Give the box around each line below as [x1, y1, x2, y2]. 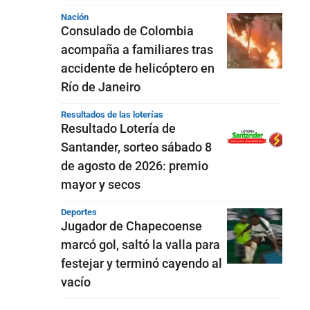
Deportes [61, 207, 97, 217]
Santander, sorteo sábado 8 [61, 140, 212, 154]
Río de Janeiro [61, 80, 140, 94]
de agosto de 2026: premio [61, 158, 208, 173]
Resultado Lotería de [61, 121, 176, 136]
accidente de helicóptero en [61, 61, 215, 75]
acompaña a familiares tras [61, 42, 213, 57]
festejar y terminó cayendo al [61, 256, 222, 271]
